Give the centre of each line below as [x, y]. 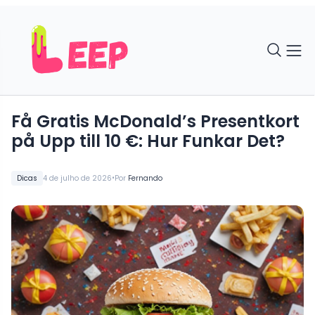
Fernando [145, 178]
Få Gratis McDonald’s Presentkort [155, 121]
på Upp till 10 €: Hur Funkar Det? [148, 141]
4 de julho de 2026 [77, 178]
